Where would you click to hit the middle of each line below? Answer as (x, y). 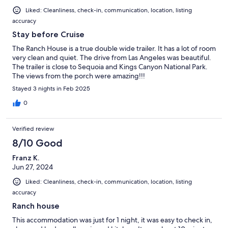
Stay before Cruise (48, 35)
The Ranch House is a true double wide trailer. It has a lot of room (114, 49)
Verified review (33, 129)
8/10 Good (37, 143)
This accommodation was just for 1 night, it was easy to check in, (112, 220)
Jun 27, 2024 (33, 167)
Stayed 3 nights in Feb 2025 (51, 89)
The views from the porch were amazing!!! (79, 76)
